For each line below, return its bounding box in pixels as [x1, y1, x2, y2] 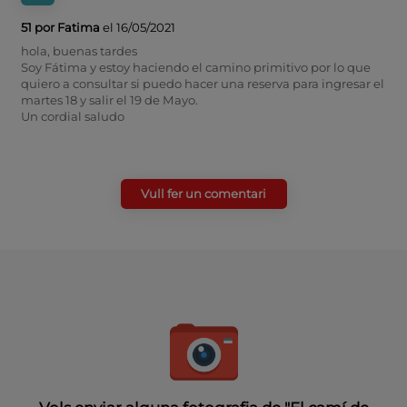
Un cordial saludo [20, 108, 124, 124]
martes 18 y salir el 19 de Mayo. [20, 92, 198, 107]
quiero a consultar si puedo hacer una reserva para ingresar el [20, 75, 384, 91]
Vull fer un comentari [141, 186, 266, 201]
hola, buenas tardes [20, 43, 137, 58]
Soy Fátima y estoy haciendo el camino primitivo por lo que [20, 59, 371, 74]
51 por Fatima [20, 20, 100, 35]
